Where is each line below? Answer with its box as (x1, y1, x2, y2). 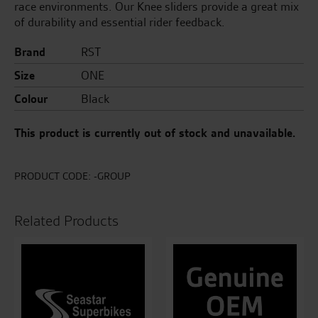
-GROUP (94, 169, 131, 183)
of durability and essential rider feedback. (14, 14, 225, 30)
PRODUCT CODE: (14, 169, 94, 183)
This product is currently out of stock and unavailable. (14, 125, 295, 141)
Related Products (14, 212, 119, 230)
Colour (14, 91, 48, 106)
